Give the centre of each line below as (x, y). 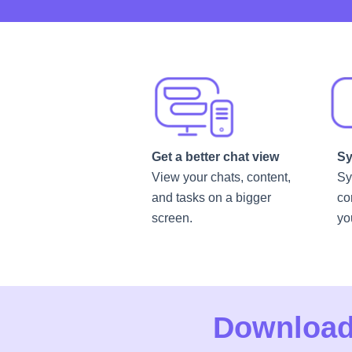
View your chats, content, (221, 177)
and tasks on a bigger (211, 198)
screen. (175, 218)
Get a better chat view (215, 157)
